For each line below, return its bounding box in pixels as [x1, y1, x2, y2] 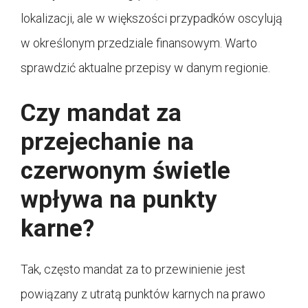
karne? [21, 214, 94, 243]
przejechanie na [21, 127, 194, 156]
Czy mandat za [21, 98, 181, 127]
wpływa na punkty [21, 185, 217, 214]
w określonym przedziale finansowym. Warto [21, 35, 257, 50]
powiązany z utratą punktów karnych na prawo [21, 286, 265, 301]
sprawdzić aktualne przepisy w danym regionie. [21, 60, 270, 75]
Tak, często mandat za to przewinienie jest [21, 261, 245, 276]
